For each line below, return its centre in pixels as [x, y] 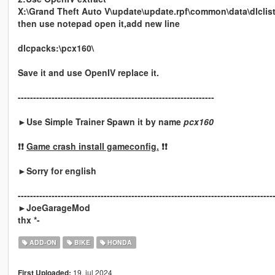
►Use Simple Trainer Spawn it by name [100, 122]
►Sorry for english [57, 171]
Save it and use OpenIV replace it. [88, 73]
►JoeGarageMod [54, 208]
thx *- [29, 220]
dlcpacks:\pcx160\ [56, 48]
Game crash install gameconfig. [92, 146]
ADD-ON [42, 242]
